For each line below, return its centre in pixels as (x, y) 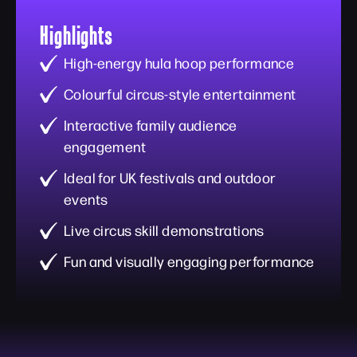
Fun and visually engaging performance (189, 261)
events (86, 199)
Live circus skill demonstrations (164, 230)
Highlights (76, 35)
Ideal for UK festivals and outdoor (170, 177)
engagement (105, 146)
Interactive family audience (151, 125)
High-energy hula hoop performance (179, 63)
